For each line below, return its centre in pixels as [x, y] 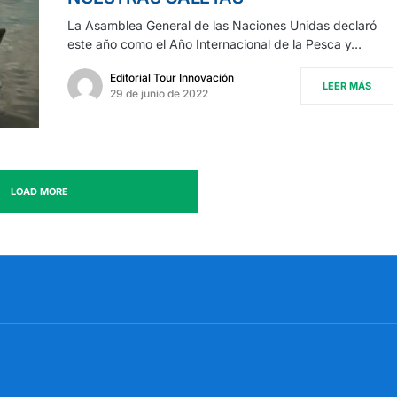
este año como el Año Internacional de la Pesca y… [214, 44]
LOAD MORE [39, 192]
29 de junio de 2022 [159, 94]
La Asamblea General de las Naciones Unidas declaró [222, 26]
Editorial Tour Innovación [172, 78]
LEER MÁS [347, 86]
